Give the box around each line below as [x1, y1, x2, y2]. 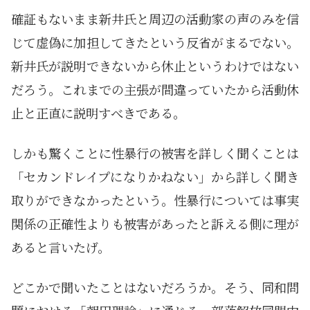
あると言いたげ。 [11, 237, 110, 256]
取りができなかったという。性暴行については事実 [11, 190, 299, 209]
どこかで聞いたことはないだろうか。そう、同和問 [11, 277, 299, 296]
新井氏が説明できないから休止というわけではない [11, 56, 299, 75]
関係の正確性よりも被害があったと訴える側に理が [11, 214, 299, 232]
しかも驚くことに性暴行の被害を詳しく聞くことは [11, 143, 299, 162]
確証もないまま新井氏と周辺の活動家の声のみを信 [11, 9, 299, 28]
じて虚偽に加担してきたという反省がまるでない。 [11, 33, 299, 51]
